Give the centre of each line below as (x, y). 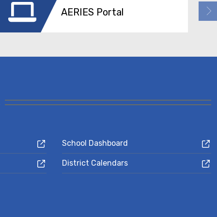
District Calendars (95, 163)
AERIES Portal (92, 12)
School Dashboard (95, 143)
